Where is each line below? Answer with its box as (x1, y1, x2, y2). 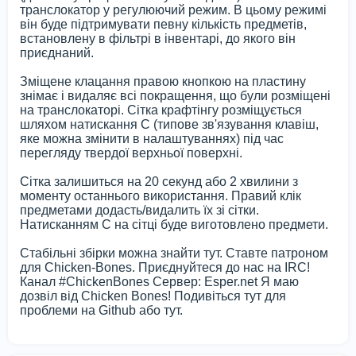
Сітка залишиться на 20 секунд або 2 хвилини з (20, 174, 298, 188)
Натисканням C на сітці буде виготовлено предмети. (20, 217, 328, 231)
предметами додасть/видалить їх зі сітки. (20, 203, 259, 217)
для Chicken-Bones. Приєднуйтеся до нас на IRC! (20, 260, 310, 274)
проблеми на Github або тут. (20, 303, 183, 317)
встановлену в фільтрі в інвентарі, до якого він (20, 31, 296, 45)
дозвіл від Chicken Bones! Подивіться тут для (20, 288, 286, 303)
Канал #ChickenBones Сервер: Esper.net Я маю (20, 274, 299, 288)
